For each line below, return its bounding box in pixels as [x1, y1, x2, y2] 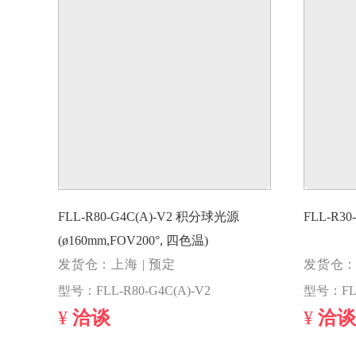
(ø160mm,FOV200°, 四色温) [58, 234, 208, 248]
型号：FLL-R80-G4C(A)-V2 [58, 284, 211, 298]
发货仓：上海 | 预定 [58, 258, 176, 272]
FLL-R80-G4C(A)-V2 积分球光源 [58, 211, 176, 224]
